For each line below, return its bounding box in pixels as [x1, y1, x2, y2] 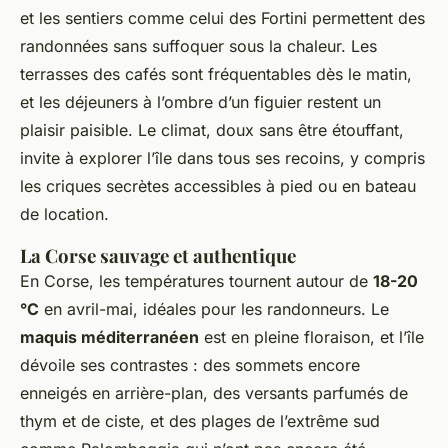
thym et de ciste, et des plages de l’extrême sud [20, 411, 380, 432]
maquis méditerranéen [20, 327, 199, 348]
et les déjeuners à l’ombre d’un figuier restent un [20, 92, 381, 113]
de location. [20, 204, 109, 225]
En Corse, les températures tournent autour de [20, 271, 373, 292]
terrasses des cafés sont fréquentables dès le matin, [20, 64, 412, 85]
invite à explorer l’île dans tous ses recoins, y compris [20, 148, 425, 169]
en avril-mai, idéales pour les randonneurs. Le [39, 299, 389, 320]
